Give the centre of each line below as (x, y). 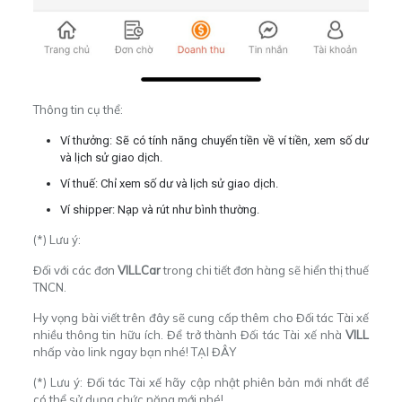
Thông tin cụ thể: (78, 109)
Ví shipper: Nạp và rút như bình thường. (159, 209)
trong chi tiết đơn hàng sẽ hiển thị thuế (266, 270)
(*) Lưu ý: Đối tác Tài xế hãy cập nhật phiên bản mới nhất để (201, 382)
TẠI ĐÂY (213, 351)
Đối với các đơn (75, 270)
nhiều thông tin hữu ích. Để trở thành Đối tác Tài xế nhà (189, 334)
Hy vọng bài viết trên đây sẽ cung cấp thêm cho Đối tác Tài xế (201, 317)
